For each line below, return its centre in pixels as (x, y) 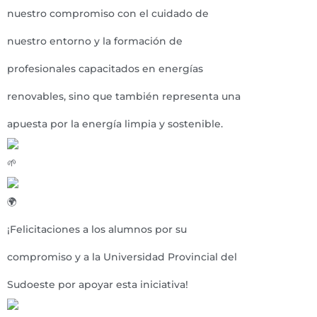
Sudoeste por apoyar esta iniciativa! (98, 284)
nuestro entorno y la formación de (95, 41)
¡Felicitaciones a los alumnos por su (97, 229)
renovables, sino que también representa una (124, 96)
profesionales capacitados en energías (105, 69)
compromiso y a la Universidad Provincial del (122, 257)
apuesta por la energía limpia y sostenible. (115, 124)
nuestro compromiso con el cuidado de (108, 13)
